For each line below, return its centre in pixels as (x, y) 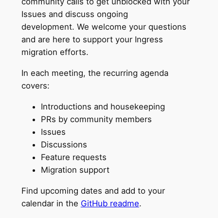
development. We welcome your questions (104, 27)
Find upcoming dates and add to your (93, 191)
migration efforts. (57, 52)
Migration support (75, 170)
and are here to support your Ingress (92, 40)
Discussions (64, 144)
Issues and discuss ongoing (74, 14)
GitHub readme (110, 203)
